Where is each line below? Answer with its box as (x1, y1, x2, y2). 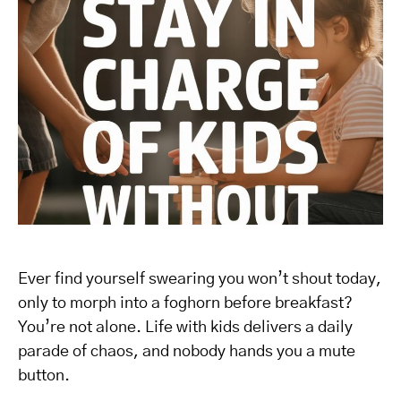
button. (18, 368, 70, 384)
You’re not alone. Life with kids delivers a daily (18, 320, 353, 336)
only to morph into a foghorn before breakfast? (18, 295, 353, 311)
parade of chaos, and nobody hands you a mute (18, 344, 355, 360)
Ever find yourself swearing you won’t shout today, (18, 271, 381, 287)
